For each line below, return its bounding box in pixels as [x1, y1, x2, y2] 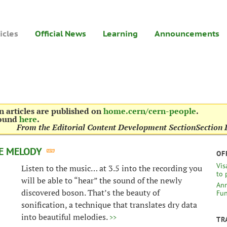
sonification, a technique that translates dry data [21, 199, 197, 210]
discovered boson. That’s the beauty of [21, 187, 160, 198]
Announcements [155, 28, 219, 39]
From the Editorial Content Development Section [17, 122, 196, 133]
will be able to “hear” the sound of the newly [21, 175, 182, 186]
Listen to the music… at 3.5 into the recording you [21, 163, 202, 174]
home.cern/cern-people [103, 105, 196, 117]
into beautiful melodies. [21, 211, 109, 222]
